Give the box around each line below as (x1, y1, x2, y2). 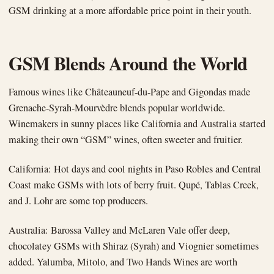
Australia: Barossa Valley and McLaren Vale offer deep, (9, 223, 230, 237)
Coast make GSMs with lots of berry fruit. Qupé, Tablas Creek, (9, 178, 259, 192)
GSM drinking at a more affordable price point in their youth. (9, 4, 251, 18)
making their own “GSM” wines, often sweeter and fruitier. (9, 133, 243, 147)
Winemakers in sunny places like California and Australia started (9, 117, 265, 131)
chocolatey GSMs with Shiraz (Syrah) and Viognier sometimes (9, 239, 259, 253)
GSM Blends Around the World (9, 50, 248, 77)
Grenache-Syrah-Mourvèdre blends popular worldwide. (9, 101, 225, 115)
